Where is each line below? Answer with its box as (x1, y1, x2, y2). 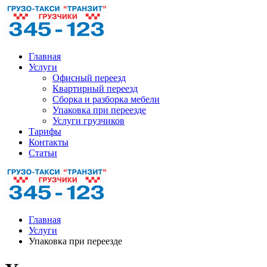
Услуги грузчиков (52, 116, 125, 126)
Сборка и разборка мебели (52, 94, 160, 104)
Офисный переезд (52, 73, 126, 83)
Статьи (29, 148, 57, 158)
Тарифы (29, 126, 61, 136)
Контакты (29, 137, 69, 147)
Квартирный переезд (52, 83, 138, 94)
